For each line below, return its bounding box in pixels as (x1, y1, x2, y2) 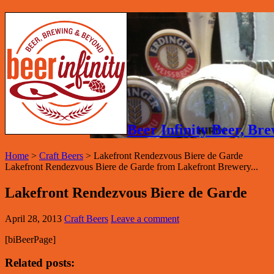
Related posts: (5, 256, 75, 270)
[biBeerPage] (5, 234, 56, 245)
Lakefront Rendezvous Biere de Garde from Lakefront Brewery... (5, 161, 258, 172)
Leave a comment (111, 213, 179, 224)
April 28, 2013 (5, 213, 62, 224)
